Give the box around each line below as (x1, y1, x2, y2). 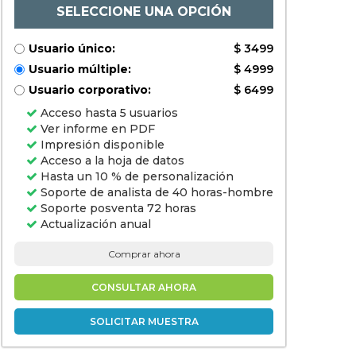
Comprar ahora (107, 248, 180, 260)
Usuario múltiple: (29, 62, 131, 76)
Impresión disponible (37, 137, 164, 152)
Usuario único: (29, 41, 115, 56)
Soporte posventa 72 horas (37, 201, 196, 215)
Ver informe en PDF (37, 122, 155, 136)
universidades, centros (10, 9, 128, 21)
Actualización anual (37, 217, 151, 231)
